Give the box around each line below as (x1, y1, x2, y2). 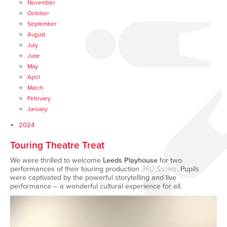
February (27, 95, 51, 102)
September (27, 20, 57, 27)
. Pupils (177, 165, 199, 173)
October (27, 10, 49, 17)
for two (160, 156, 182, 165)
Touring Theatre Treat (10, 139, 104, 151)
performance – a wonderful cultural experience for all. (10, 182, 182, 191)
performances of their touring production (10, 165, 139, 173)
